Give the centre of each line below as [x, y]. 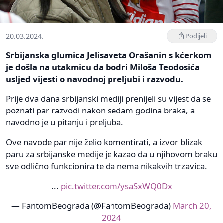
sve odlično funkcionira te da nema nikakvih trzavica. [107, 166]
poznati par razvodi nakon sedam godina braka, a [100, 110]
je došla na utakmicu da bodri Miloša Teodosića [103, 67]
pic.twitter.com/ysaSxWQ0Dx [116, 186]
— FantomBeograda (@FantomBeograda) [92, 205]
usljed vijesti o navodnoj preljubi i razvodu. [95, 79]
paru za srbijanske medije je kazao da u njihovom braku [111, 154]
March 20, [192, 205]
